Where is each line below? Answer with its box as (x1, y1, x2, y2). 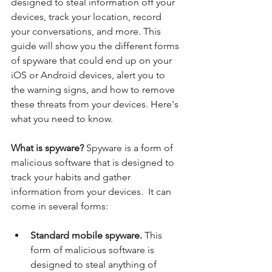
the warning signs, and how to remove (11, 83, 177, 95)
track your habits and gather (11, 171, 133, 183)
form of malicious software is (30, 243, 157, 256)
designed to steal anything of (30, 258, 159, 270)
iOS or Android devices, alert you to (11, 69, 168, 81)
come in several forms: (11, 200, 110, 212)
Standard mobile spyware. (30, 229, 144, 241)
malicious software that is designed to (11, 156, 177, 168)
